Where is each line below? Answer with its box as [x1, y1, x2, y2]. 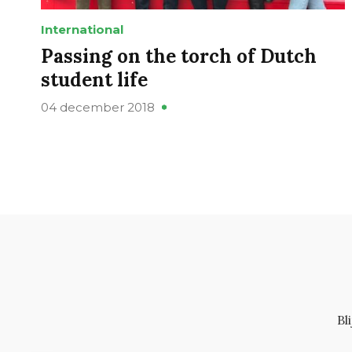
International [41, 22, 123, 38]
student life [41, 68, 148, 93]
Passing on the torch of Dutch [41, 44, 317, 69]
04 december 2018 [41, 100, 155, 115]
